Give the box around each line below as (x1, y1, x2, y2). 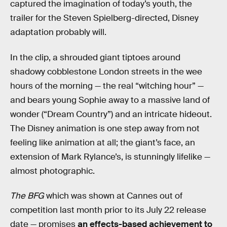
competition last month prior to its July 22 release (10, 205, 206, 216)
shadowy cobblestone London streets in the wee (10, 66, 202, 77)
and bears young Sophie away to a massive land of (10, 94, 210, 105)
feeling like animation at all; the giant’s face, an (10, 137, 195, 148)
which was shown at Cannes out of (44, 191, 182, 202)
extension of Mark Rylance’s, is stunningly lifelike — (10, 151, 210, 162)
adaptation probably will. (10, 27, 106, 37)
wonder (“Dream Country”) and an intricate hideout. (10, 108, 212, 120)
